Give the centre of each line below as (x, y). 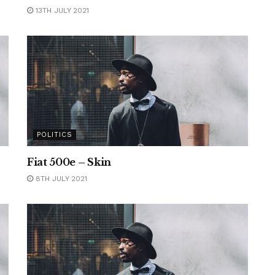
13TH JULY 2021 (61, 10)
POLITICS (55, 135)
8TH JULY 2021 (60, 179)
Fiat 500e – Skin (69, 162)
